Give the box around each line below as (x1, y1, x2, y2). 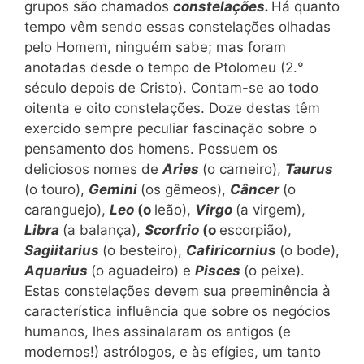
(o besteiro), (102, 242, 186, 258)
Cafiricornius (186, 242, 279, 258)
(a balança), (63, 222, 145, 238)
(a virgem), (236, 201, 305, 218)
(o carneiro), (202, 161, 285, 177)
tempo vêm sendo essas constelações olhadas (24, 19, 331, 35)
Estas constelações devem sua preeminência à (24, 283, 331, 299)
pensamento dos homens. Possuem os (24, 141, 278, 157)
